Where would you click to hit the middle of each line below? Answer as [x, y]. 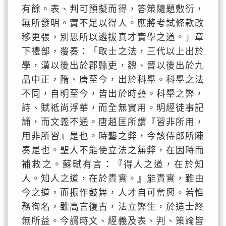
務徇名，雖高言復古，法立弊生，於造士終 [113, 207]
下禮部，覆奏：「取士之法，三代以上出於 [113, 51]
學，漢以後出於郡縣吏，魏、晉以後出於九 [113, 66]
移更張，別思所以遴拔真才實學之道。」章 [113, 37]
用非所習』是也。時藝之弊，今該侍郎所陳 [113, 136]
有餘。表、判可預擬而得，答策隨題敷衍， [113, 9]
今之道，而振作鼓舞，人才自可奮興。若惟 [113, 193]
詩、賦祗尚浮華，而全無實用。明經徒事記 [113, 108]
